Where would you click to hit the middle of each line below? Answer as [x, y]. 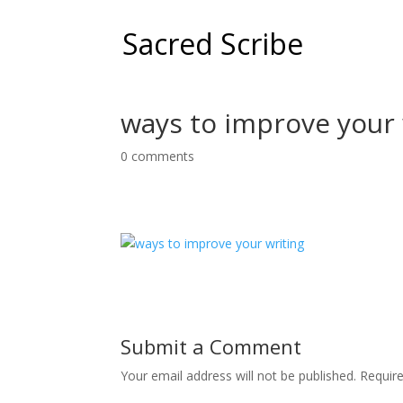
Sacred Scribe [213, 44]
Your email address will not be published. [239, 376]
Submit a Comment [211, 346]
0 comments [158, 156]
